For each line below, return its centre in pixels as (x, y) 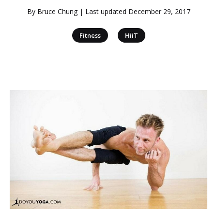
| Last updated (103, 11)
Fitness (90, 35)
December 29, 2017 (159, 11)
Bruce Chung (57, 11)
